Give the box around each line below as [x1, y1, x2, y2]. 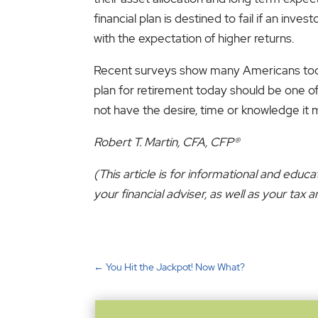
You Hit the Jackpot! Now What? [106, 261, 245, 274]
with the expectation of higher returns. [94, 30, 294, 46]
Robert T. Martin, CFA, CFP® [94, 133, 239, 150]
